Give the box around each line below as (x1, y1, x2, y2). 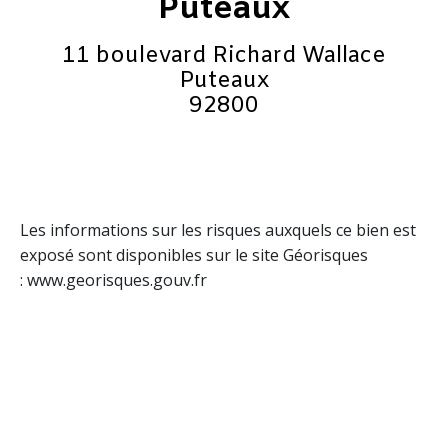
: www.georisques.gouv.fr (20, 269, 207, 292)
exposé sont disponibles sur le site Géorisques (20, 244, 368, 267)
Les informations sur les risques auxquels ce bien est (20, 219, 416, 242)
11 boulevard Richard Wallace (62, 42, 386, 72)
